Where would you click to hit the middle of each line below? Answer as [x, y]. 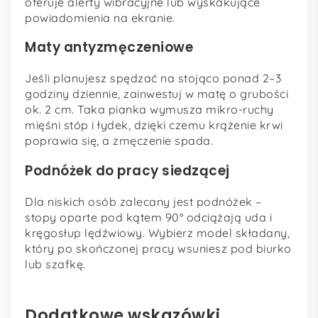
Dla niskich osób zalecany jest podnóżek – [143, 201]
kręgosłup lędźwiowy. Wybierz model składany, [157, 232]
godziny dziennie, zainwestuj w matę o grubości [157, 94]
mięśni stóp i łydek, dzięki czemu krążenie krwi [154, 125]
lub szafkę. [55, 264]
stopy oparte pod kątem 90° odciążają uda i [148, 217]
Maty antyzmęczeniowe [109, 48]
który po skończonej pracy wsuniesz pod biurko [158, 248]
